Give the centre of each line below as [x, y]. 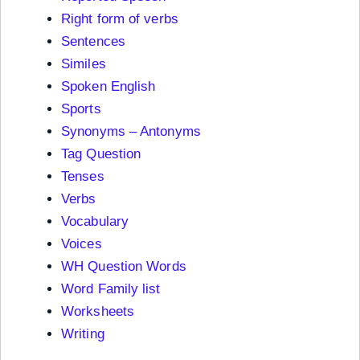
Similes [84, 64]
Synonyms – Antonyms [131, 132]
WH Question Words [124, 267]
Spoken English [108, 87]
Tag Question [101, 154]
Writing [83, 334]
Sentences [93, 42]
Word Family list [111, 289]
